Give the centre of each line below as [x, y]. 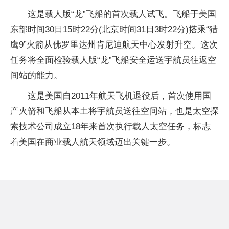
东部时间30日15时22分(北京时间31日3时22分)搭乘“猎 [114, 29]
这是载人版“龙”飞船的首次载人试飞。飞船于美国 [122, 14]
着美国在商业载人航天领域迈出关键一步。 [93, 142]
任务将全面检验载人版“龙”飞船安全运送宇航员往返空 [113, 60]
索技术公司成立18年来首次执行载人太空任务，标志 [110, 127]
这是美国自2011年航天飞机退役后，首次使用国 [119, 96]
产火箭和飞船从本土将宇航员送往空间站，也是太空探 [114, 111]
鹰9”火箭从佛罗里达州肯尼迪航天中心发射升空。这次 [114, 45]
